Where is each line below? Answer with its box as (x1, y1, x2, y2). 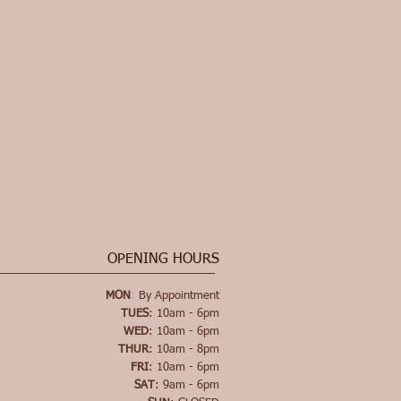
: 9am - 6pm (155, 380, 219, 391)
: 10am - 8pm (149, 344, 219, 355)
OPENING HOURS (107, 252, 219, 267)
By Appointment (135, 290, 219, 302)
